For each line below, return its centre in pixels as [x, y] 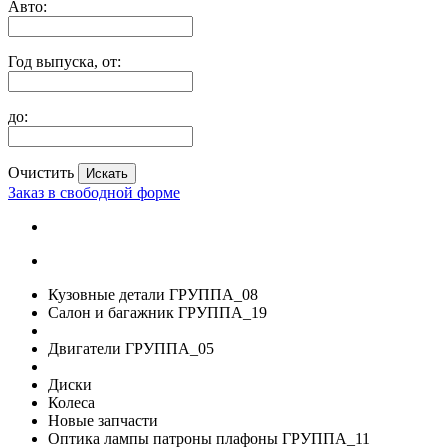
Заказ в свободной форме [94, 193]
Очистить [41, 173]
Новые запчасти [103, 421]
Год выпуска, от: [64, 62]
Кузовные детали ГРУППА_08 [153, 295]
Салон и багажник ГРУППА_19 [157, 313]
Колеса [71, 403]
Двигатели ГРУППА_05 [131, 349]
